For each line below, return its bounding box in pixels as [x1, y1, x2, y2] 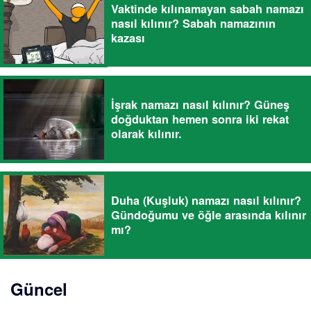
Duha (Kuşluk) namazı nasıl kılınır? [111, 192, 301, 209]
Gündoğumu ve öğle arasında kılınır [111, 207, 306, 224]
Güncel [10, 277, 67, 301]
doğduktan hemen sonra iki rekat [111, 111, 289, 128]
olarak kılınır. [111, 126, 182, 142]
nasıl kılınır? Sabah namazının [111, 15, 276, 31]
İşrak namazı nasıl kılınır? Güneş [111, 96, 289, 113]
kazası [111, 29, 145, 46]
